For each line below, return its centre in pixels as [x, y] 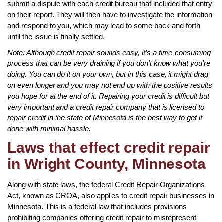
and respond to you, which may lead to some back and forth [104, 25]
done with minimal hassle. [49, 128]
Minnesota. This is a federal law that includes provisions [97, 206]
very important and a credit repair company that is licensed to [106, 107]
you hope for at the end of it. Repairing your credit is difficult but [108, 96]
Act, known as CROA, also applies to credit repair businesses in [111, 195]
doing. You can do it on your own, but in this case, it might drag [108, 74]
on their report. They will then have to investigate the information [110, 14]
